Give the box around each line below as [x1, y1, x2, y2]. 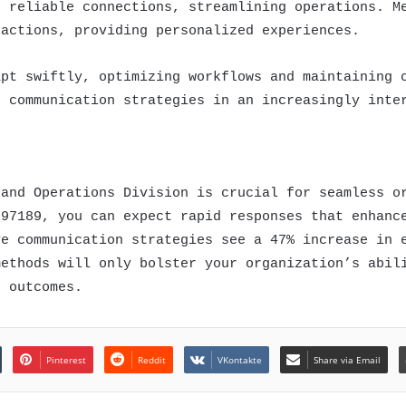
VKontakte [217, 353, 262, 366]
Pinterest [45, 353, 86, 366]
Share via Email [313, 353, 381, 366]
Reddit [137, 353, 166, 366]
